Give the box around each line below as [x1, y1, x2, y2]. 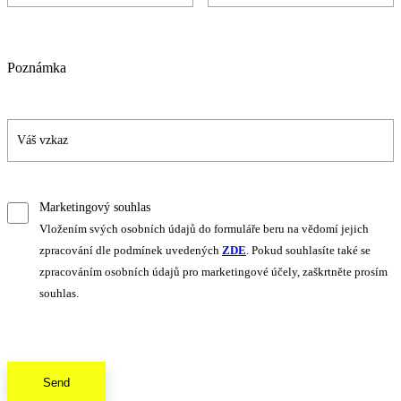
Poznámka [7, 60, 66, 76]
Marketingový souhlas [39, 200, 150, 215]
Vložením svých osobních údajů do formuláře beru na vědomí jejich [39, 222, 369, 236]
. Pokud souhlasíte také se [246, 243, 371, 258]
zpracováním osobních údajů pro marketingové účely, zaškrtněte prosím [39, 265, 388, 279]
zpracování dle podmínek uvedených [39, 243, 222, 258]
